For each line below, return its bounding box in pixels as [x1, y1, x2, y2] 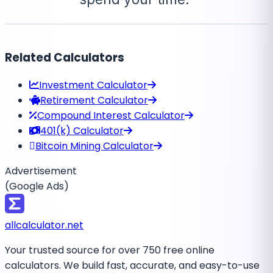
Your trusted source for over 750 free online [5, 243, 214, 258]
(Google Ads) [5, 179, 69, 194]
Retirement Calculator [40, 93, 148, 108]
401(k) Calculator [40, 124, 124, 138]
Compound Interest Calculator [37, 108, 185, 123]
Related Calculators [5, 49, 124, 66]
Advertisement [5, 164, 77, 179]
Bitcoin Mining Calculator [35, 139, 154, 154]
